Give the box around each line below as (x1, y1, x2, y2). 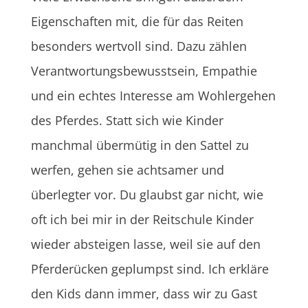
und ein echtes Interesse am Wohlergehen (30, 87, 276, 104)
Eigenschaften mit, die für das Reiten (30, 12, 243, 30)
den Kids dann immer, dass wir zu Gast (30, 285, 257, 302)
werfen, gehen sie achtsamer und (30, 161, 224, 178)
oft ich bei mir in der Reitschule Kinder (30, 210, 254, 228)
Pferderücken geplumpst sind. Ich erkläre (30, 260, 269, 277)
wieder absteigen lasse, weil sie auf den (30, 235, 261, 252)
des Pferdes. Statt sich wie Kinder (30, 111, 223, 129)
